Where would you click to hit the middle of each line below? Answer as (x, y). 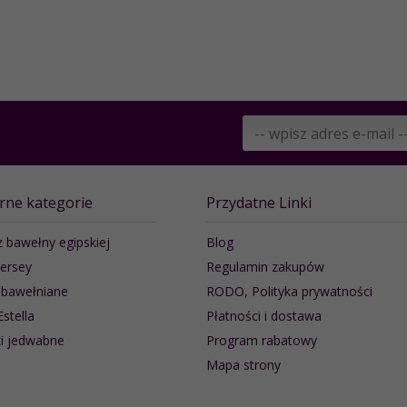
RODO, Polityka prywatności (289, 291)
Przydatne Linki (258, 202)
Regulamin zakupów (265, 266)
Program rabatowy (261, 340)
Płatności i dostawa (263, 315)
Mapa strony (243, 364)
